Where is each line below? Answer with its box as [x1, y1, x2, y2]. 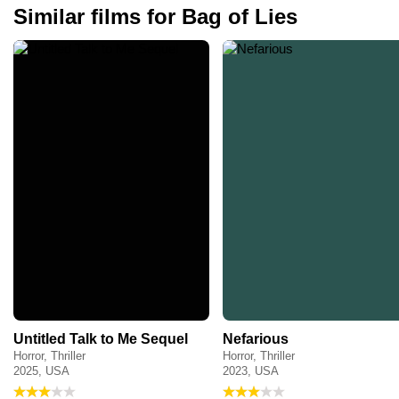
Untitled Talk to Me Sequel [13, 330, 188, 346]
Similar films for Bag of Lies [13, 4, 297, 29]
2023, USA [223, 363, 279, 378]
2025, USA [13, 363, 69, 378]
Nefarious [223, 330, 289, 346]
